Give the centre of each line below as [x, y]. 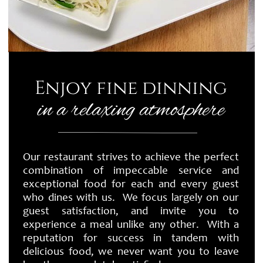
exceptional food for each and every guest [131, 185]
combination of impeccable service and [131, 171]
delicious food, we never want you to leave [131, 252]
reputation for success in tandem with [131, 239]
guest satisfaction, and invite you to [131, 212]
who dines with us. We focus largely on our [131, 198]
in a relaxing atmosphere [131, 110]
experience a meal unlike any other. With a [131, 225]
